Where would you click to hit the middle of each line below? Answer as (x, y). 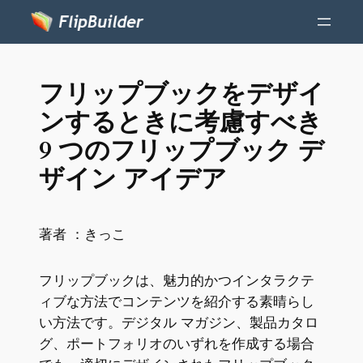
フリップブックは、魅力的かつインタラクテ (176, 280)
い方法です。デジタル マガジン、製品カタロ (178, 322)
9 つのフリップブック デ (181, 150)
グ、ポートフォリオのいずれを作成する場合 (176, 343)
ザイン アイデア (132, 179)
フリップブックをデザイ (181, 94)
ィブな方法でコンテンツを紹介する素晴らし (176, 301)
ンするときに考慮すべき (180, 122)
